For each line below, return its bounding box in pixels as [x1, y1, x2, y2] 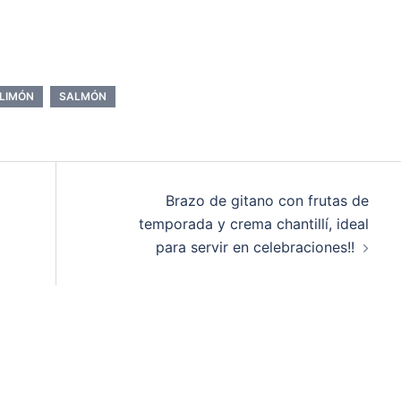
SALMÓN [59, 89, 107, 103]
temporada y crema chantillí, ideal [138, 214, 369, 233]
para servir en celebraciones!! [155, 237, 354, 256]
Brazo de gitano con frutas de [165, 191, 369, 209]
